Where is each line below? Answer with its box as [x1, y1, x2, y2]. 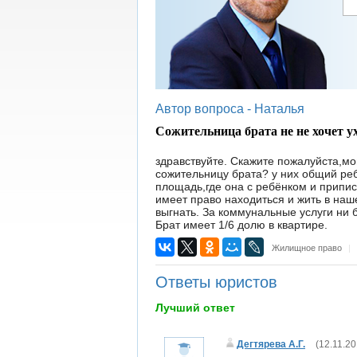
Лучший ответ [155, 301, 235, 314]
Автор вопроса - [155, 102, 254, 116]
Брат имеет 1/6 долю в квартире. [155, 218, 328, 231]
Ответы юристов [155, 273, 277, 291]
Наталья [254, 102, 304, 116]
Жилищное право [272, 243, 342, 253]
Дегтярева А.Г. [237, 339, 305, 350]
